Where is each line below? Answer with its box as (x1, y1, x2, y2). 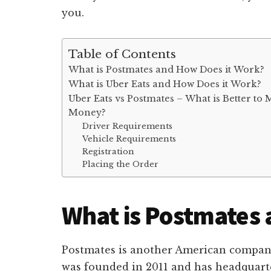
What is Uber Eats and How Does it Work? (68, 79, 261, 90)
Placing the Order (82, 159, 158, 169)
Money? (68, 107, 106, 118)
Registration (82, 146, 134, 157)
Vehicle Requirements (82, 134, 176, 144)
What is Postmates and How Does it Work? (68, 64, 264, 75)
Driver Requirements (82, 121, 172, 131)
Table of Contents (68, 47, 176, 62)
